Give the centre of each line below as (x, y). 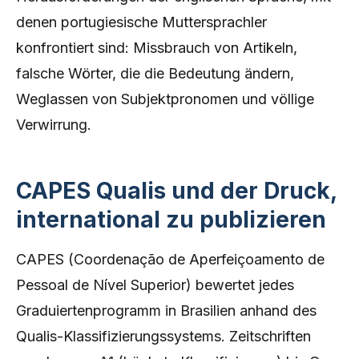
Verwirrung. (54, 125)
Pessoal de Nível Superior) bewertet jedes (155, 285)
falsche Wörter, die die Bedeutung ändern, (155, 73)
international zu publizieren (171, 220)
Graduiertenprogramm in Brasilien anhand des (166, 311)
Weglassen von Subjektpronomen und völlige (165, 99)
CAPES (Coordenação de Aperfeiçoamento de (170, 259)
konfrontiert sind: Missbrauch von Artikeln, (157, 48)
